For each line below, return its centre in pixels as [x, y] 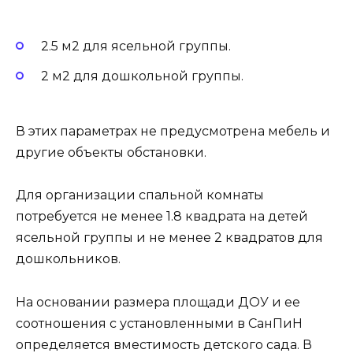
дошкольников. [68, 259]
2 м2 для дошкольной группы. [142, 76]
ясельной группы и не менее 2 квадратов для [169, 238]
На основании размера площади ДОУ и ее [158, 302]
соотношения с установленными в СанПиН [159, 323]
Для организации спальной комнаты [140, 195]
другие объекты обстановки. [111, 153]
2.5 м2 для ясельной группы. [136, 46]
